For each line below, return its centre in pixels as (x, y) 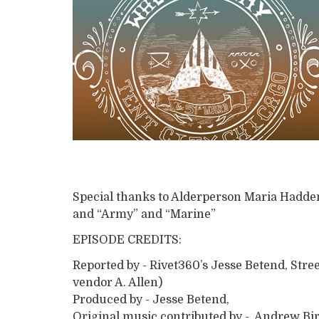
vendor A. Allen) (117, 283)
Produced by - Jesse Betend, (152, 300)
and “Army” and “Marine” (144, 214)
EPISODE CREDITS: (127, 240)
